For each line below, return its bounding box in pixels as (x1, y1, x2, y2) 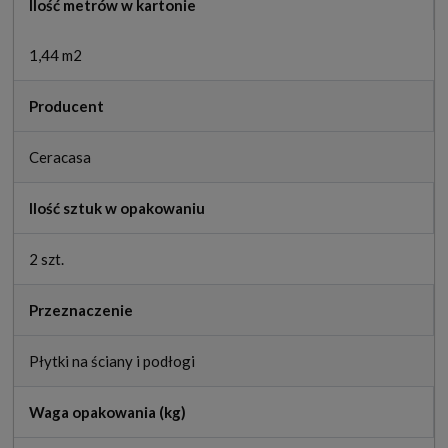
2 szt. (29, 250, 64, 269)
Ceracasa (29, 148, 91, 167)
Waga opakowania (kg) (29, 403, 186, 422)
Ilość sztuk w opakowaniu (29, 199, 205, 218)
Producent (29, 97, 104, 116)
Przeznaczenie (29, 301, 133, 320)
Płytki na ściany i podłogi (29, 352, 195, 371)
